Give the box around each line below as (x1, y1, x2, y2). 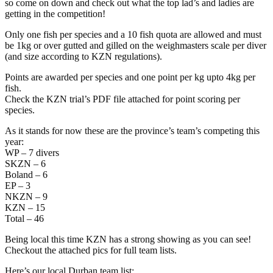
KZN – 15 (5, 202, 45, 213)
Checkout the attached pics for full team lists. (5, 244, 177, 255)
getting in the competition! (5, 8, 105, 19)
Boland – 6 (5, 169, 48, 180)
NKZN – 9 (5, 191, 48, 202)
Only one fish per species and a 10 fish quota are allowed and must (5, 29, 261, 40)
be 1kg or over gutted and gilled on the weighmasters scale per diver (5, 40, 266, 51)
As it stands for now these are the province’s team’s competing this (5, 125, 260, 136)
